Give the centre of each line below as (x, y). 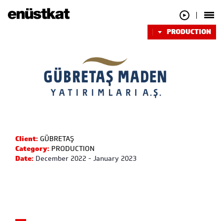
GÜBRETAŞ (56, 139)
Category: (33, 148)
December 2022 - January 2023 (85, 158)
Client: (27, 139)
